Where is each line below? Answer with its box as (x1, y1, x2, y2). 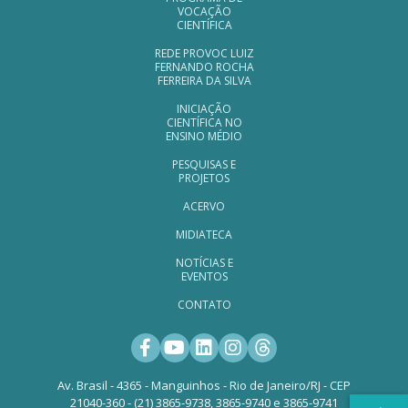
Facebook (144, 347, 226, 372)
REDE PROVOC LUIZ (154, 46, 254, 62)
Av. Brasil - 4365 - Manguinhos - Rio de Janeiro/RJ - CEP (57, 377, 351, 394)
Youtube (173, 347, 248, 372)
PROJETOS (178, 170, 229, 187)
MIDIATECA (176, 227, 232, 243)
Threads (260, 347, 333, 372)
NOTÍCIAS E (175, 255, 233, 271)
